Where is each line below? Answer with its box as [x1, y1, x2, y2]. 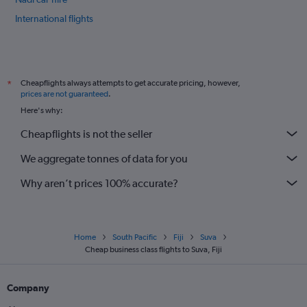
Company [7, 282, 49, 293]
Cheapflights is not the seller [21, 127, 152, 140]
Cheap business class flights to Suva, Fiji [85, 245, 222, 254]
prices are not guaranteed [21, 89, 108, 99]
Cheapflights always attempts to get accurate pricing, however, [21, 78, 241, 88]
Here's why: [21, 106, 63, 115]
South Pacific [112, 232, 157, 242]
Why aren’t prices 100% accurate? [21, 176, 178, 190]
